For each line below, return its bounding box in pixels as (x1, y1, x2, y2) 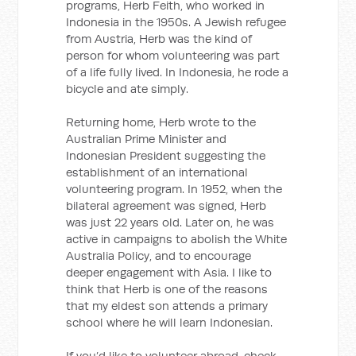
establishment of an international (66, 164, 249, 180)
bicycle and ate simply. (66, 81, 189, 96)
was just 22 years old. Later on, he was (66, 215, 275, 230)
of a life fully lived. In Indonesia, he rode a (66, 64, 289, 79)
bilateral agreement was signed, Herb (66, 198, 267, 213)
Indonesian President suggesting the (66, 148, 266, 163)
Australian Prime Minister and (66, 131, 227, 146)
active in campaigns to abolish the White (66, 231, 288, 246)
